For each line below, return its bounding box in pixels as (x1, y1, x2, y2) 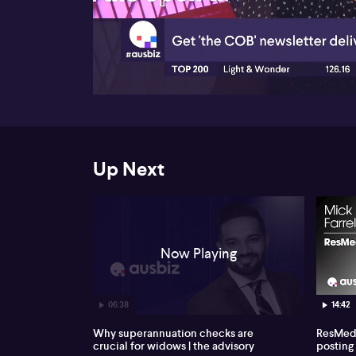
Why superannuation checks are (93, 326, 253, 341)
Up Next (93, 156, 164, 182)
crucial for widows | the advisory (93, 339, 254, 354)
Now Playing (161, 243, 238, 262)
